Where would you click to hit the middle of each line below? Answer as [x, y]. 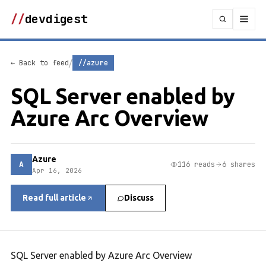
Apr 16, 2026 [57, 170]
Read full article [54, 198]
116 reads [196, 164]
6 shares [239, 164]
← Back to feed [40, 63]
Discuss [139, 198]
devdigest [56, 19]
